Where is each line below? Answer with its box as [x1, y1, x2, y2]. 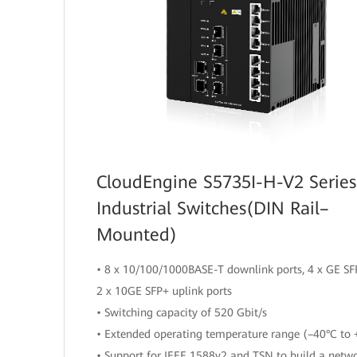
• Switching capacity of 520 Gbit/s [96, 305, 267, 319]
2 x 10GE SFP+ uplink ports [96, 284, 232, 297]
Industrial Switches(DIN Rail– [96, 198, 329, 218]
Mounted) [96, 224, 177, 245]
